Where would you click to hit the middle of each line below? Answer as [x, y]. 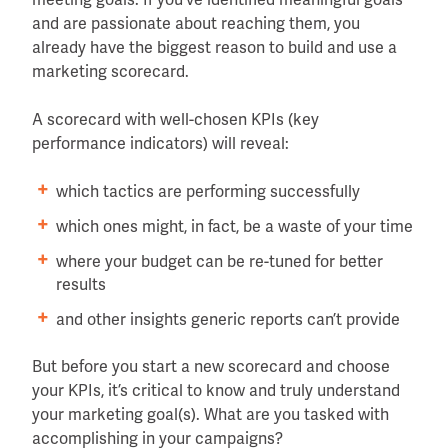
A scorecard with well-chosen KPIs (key [175, 119]
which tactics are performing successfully [208, 191]
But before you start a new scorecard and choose [211, 366]
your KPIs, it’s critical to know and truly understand [216, 390]
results [81, 284]
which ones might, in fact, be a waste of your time [234, 226]
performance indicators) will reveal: [160, 143]
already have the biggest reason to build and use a [214, 47]
